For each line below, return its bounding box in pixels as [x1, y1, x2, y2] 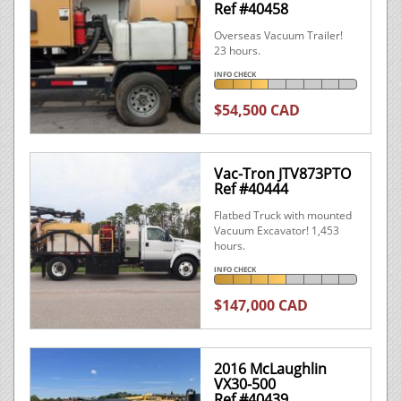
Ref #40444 [214, 179, 288, 199]
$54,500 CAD [214, 100, 300, 120]
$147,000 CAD [214, 295, 308, 315]
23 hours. [214, 43, 260, 58]
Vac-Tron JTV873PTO [214, 164, 351, 183]
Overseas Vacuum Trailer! [214, 28, 343, 43]
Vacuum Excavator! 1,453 [214, 223, 339, 238]
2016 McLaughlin [214, 359, 327, 379]
